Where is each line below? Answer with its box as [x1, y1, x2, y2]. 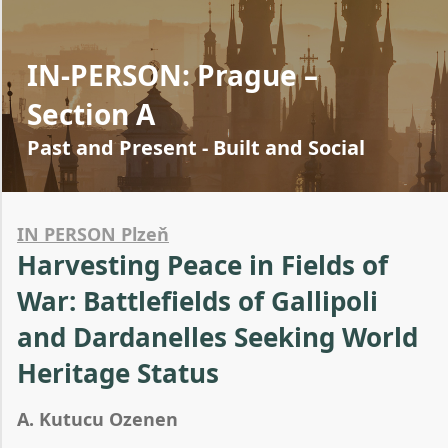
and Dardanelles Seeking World [17, 319, 418, 355]
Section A [27, 95, 155, 133]
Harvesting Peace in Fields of [17, 247, 388, 283]
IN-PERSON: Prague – [27, 56, 318, 94]
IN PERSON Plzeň [17, 222, 169, 246]
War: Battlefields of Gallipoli [17, 283, 378, 319]
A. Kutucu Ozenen [17, 407, 178, 431]
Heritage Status [17, 355, 219, 391]
